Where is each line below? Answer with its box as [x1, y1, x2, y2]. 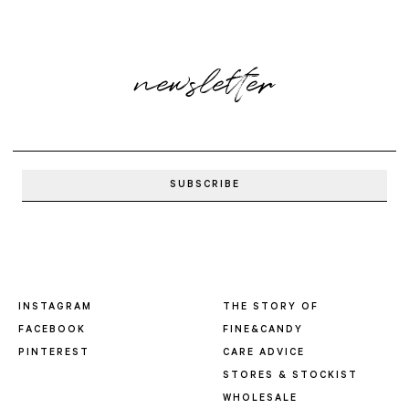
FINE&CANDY [223, 325, 303, 336]
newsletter [134, 59, 275, 109]
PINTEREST [18, 348, 89, 359]
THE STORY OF [223, 302, 319, 313]
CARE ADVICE [223, 348, 305, 359]
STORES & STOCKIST [223, 371, 358, 382]
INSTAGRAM [18, 302, 92, 313]
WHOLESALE [223, 393, 298, 404]
